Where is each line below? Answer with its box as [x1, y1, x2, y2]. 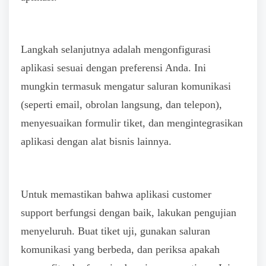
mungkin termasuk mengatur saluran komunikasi [21, 80, 231, 93]
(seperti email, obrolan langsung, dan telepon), [21, 99, 222, 111]
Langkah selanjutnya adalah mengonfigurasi [21, 43, 211, 56]
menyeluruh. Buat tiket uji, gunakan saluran [21, 224, 210, 237]
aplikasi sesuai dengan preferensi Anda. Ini [21, 62, 206, 74]
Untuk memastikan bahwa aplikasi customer [21, 188, 211, 200]
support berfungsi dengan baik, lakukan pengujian [21, 206, 236, 218]
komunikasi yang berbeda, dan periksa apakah [21, 243, 220, 255]
